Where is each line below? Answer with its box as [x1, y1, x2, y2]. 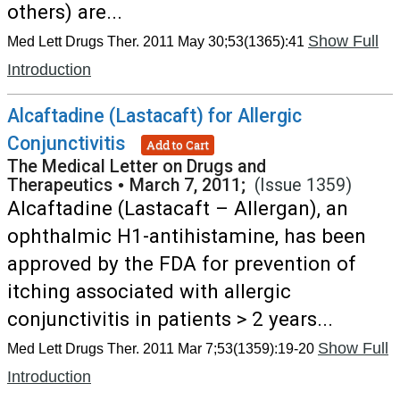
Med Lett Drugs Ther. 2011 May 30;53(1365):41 [7, 34, 304, 49]
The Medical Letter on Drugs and [7, 156, 266, 177]
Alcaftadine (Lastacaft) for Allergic [7, 104, 302, 127]
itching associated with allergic [7, 279, 291, 303]
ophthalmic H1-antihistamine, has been [7, 224, 366, 247]
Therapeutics [7, 175, 112, 196]
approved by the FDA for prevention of [7, 252, 356, 275]
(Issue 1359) [254, 175, 352, 196]
